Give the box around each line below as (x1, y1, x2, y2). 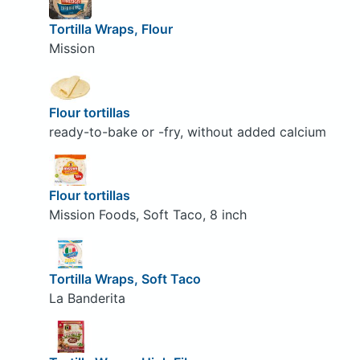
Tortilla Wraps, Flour (48, 21, 173, 38)
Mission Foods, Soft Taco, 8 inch (48, 207, 247, 223)
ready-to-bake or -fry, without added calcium (48, 123, 326, 140)
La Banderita (48, 289, 125, 306)
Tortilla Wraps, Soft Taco (48, 270, 201, 287)
